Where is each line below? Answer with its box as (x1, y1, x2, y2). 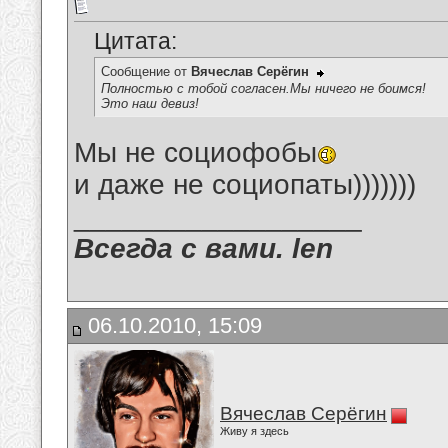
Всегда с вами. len (74, 233, 333, 265)
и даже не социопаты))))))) (74, 169, 416, 201)
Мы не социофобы (74, 137, 317, 169)
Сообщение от (101, 64, 191, 80)
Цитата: (94, 28, 177, 55)
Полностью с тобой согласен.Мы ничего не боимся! (101, 80, 426, 96)
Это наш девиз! (101, 95, 199, 111)
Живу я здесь (220, 425, 289, 437)
